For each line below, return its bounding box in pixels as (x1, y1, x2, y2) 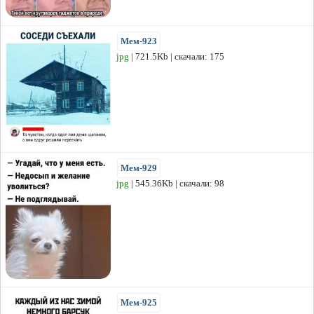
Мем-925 (121, 297, 157, 308)
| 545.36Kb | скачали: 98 (129, 178, 224, 189)
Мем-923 (121, 36, 157, 47)
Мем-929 (121, 163, 157, 174)
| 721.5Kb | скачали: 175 (129, 51, 224, 62)
